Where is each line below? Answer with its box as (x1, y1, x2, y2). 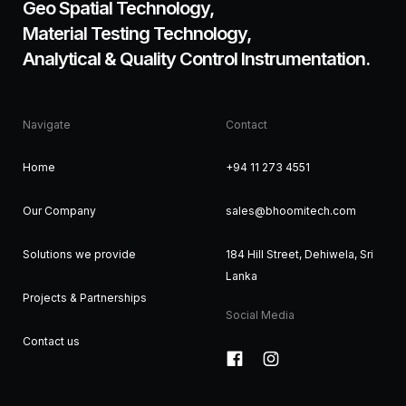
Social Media (226, 308, 295, 323)
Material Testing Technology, (23, 23, 251, 45)
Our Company (23, 204, 96, 218)
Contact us (23, 334, 80, 349)
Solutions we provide (23, 247, 136, 262)
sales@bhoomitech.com (226, 204, 356, 218)
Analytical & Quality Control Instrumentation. (23, 48, 370, 71)
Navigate (23, 118, 71, 132)
